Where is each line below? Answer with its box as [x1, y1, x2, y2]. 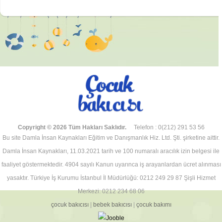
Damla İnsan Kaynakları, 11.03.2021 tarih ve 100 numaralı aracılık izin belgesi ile [2, 148, 220, 155]
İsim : [17, 38, 31, 45]
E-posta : [17, 1, 41, 8]
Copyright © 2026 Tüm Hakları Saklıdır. [17, 124, 126, 131]
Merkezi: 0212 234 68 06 [77, 188, 145, 195]
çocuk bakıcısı [51, 201, 89, 208]
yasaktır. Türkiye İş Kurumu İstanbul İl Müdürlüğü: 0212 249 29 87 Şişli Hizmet [6, 174, 216, 181]
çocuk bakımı [136, 201, 171, 208]
